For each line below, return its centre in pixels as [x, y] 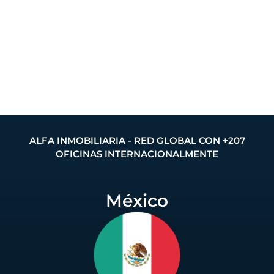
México [137, 200]
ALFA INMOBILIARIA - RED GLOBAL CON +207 [137, 140]
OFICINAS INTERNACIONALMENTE [137, 154]
